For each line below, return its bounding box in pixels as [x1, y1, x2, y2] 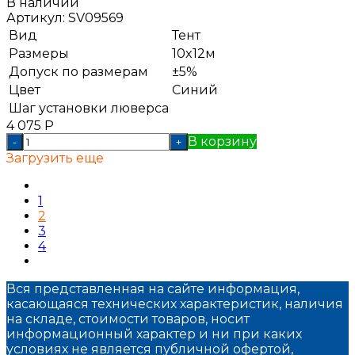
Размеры [9, 45, 69, 61]
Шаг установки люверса [9, 100, 169, 116]
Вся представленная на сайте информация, [6, 281, 300, 296]
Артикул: [6, 10, 65, 25]
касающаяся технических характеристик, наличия [6, 296, 343, 311]
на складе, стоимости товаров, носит [6, 311, 250, 326]
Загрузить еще [6, 150, 104, 166]
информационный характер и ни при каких [6, 326, 302, 342]
